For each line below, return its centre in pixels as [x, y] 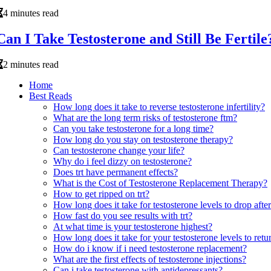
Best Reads [51, 96]
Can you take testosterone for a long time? [133, 128]
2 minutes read [31, 64]
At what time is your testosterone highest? [133, 226]
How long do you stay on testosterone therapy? [143, 139]
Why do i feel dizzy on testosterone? [122, 161]
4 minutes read [31, 13]
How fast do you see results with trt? [123, 215]
